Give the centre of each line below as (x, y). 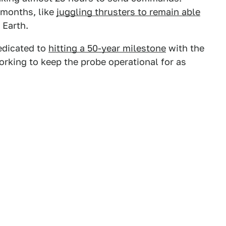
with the (185, 48)
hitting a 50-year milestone (107, 48)
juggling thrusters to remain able (128, 12)
